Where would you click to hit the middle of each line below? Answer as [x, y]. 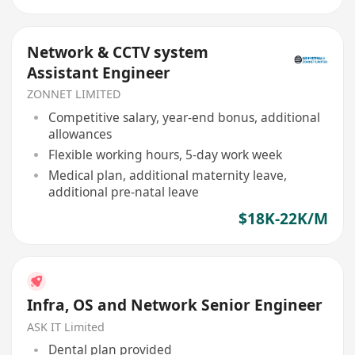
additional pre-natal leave [123, 192]
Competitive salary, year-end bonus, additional [184, 117]
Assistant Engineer [99, 73]
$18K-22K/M [283, 218]
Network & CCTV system [118, 52]
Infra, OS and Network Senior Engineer [175, 305]
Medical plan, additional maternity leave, [167, 175]
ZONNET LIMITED [74, 94]
